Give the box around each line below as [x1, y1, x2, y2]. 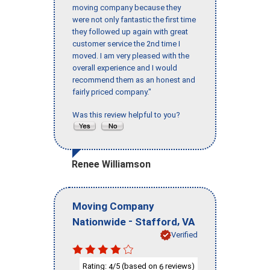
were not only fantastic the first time [72, 15, 196, 25]
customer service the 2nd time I [72, 39, 180, 49]
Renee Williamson [72, 159, 151, 171]
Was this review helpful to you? [72, 110, 184, 120]
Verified [171, 230, 198, 239]
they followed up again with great [72, 27, 188, 37]
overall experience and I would [72, 63, 177, 73]
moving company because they [72, 3, 181, 13]
